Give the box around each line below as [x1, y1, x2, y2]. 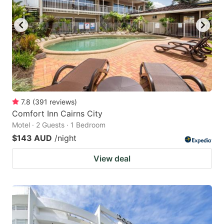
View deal [93, 153, 130, 164]
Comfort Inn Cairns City [12, 108, 102, 119]
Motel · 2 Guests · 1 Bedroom [12, 120, 105, 129]
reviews [49, 97, 74, 106]
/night [54, 133, 76, 143]
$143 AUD [12, 133, 52, 143]
